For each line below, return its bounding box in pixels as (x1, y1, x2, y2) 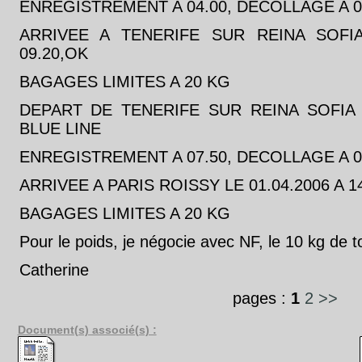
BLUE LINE (19, 120, 101, 137)
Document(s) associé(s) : (17, 323, 157, 336)
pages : (232, 289, 291, 307)
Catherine (19, 261, 89, 279)
